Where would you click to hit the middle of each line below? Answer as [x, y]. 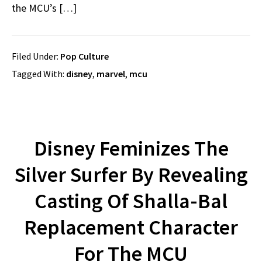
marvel [111, 74]
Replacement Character [131, 227]
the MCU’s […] [44, 8]
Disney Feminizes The [131, 148]
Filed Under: [36, 56]
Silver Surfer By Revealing [131, 175]
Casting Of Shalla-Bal [131, 201]
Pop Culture [85, 56]
